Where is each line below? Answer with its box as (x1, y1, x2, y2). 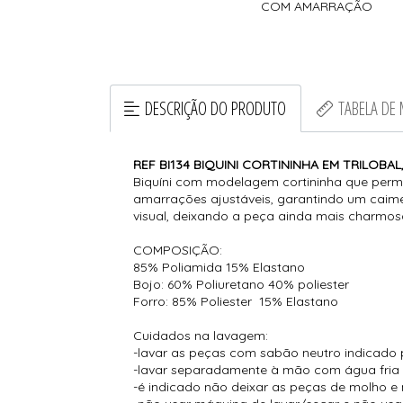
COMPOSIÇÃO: (133, 241, 227, 258)
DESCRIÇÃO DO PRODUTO (145, 95, 287, 121)
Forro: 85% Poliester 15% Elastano (133, 292, 339, 309)
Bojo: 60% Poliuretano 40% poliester (133, 275, 350, 292)
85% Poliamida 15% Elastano (133, 258, 306, 275)
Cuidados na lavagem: (133, 327, 269, 344)
